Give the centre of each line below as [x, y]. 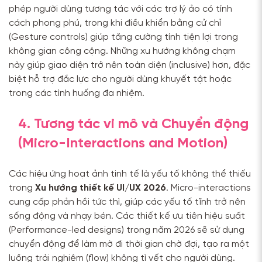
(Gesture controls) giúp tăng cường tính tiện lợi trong [123, 37]
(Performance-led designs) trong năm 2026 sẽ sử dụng [127, 230]
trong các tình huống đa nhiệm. [77, 94]
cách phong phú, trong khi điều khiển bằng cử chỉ [115, 23]
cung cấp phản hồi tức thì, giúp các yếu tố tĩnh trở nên [127, 202]
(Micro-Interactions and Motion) [123, 144]
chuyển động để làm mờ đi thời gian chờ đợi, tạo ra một [129, 244]
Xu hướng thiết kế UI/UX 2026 [101, 188]
